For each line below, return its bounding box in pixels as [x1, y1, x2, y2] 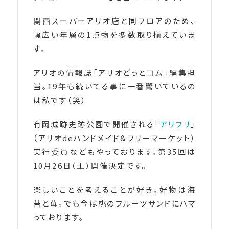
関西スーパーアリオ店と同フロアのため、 [33, 15, 196, 27]
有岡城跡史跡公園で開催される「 [33, 119, 160, 130]
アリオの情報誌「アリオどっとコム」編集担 [33, 67, 196, 78]
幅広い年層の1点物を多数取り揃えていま [33, 29, 196, 40]
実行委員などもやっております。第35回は [33, 146, 196, 157]
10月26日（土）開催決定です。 [33, 160, 147, 171]
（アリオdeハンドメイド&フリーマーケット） [33, 132, 196, 144]
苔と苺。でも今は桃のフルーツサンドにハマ [33, 198, 196, 209]
